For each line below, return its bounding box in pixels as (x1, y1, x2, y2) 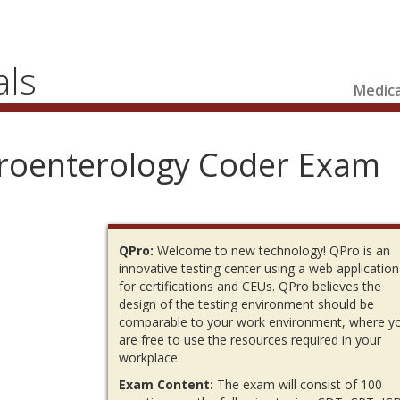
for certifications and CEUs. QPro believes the (119, 278, 382, 296)
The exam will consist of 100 (213, 376, 383, 394)
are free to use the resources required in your (119, 331, 382, 349)
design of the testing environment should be (119, 296, 375, 313)
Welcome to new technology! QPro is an (154, 242, 391, 260)
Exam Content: (119, 376, 214, 394)
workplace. (119, 349, 181, 367)
